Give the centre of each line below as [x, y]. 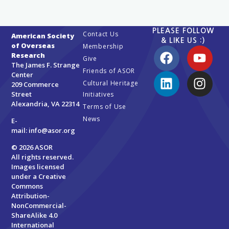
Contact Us [100, 34]
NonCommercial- [39, 206]
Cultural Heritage [110, 83]
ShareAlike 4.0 [35, 215]
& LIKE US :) [183, 40]
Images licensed [38, 167]
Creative [52, 177]
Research [28, 55]
